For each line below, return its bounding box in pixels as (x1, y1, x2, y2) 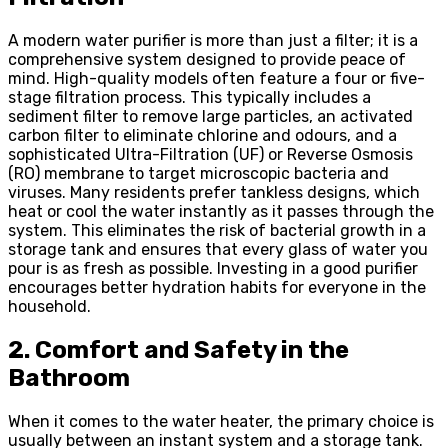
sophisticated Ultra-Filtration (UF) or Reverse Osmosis (8, 145, 413, 165)
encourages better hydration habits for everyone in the (8, 278, 426, 298)
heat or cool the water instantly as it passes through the (8, 202, 434, 222)
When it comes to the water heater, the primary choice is (8, 412, 434, 432)
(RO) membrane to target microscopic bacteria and (8, 164, 389, 184)
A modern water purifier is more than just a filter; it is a (8, 31, 418, 51)
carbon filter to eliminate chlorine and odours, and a (8, 126, 397, 146)
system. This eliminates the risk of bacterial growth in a (8, 221, 426, 241)
